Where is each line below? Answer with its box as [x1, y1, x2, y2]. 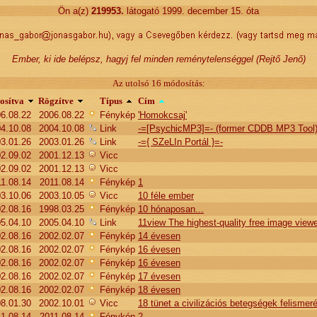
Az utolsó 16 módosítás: [112, 78, 205, 88]
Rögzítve [38, 96, 74, 106]
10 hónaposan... [138, 204, 204, 214]
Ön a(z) [58, 6, 88, 16]
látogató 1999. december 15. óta [127, 6, 259, 16]
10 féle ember [138, 190, 194, 201]
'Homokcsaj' [138, 110, 187, 120]
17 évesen [138, 271, 180, 282]
